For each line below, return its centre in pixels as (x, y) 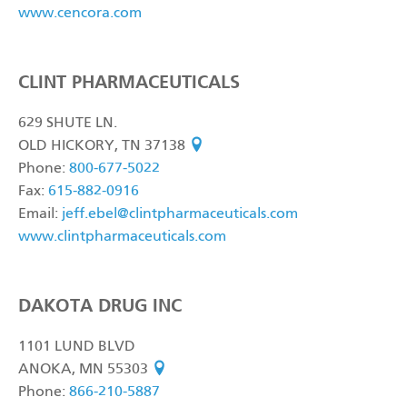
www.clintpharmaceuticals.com (122, 237)
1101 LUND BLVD (77, 347)
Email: (40, 214)
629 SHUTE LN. (68, 124)
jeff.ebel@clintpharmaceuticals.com (180, 214)
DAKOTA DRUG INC (100, 305)
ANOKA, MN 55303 (85, 370)
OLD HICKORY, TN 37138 (104, 146)
